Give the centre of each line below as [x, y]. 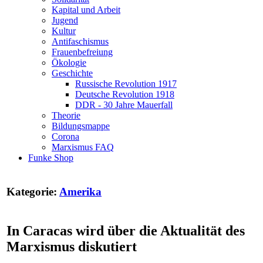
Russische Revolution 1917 [126, 84]
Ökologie [69, 63]
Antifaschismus [80, 41]
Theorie [66, 115]
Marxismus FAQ [83, 147]
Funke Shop [51, 158]
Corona [65, 136]
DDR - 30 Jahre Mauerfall [124, 105]
